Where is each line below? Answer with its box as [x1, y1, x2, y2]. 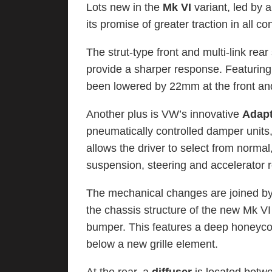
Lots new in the [86, 1, 163, 13]
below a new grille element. [86, 238, 218, 250]
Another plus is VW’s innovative [86, 108, 242, 120]
